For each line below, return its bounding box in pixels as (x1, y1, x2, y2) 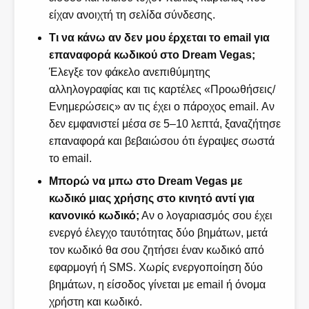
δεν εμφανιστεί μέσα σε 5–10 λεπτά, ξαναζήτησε (48, 118, 281, 130)
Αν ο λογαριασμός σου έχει (139, 210, 272, 222)
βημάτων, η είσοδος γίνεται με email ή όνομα (48, 279, 266, 291)
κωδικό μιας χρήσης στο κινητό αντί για (48, 192, 255, 205)
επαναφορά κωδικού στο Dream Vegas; (48, 49, 255, 61)
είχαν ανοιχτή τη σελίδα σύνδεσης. (48, 9, 215, 21)
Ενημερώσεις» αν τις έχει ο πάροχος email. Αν (48, 101, 275, 113)
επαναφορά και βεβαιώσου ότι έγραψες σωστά (48, 135, 275, 148)
